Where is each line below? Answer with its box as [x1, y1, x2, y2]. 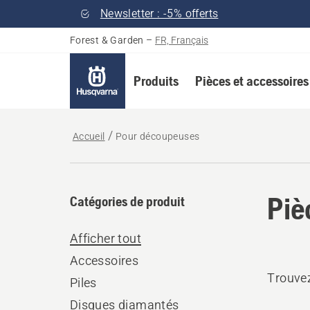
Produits [133, 73, 179, 89]
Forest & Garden [69, 35, 144, 46]
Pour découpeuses [116, 131, 200, 142]
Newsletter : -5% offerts [100, 7, 219, 20]
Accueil [72, 131, 105, 142]
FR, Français [155, 35, 209, 46]
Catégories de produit [69, 193, 185, 209]
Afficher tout [69, 231, 141, 246]
